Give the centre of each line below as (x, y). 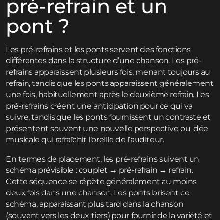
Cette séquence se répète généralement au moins (101, 182)
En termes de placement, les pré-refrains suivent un (103, 159)
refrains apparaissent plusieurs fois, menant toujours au (108, 72)
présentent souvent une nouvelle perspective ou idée (107, 129)
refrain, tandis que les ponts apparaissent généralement (110, 83)
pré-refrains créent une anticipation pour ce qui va (99, 106)
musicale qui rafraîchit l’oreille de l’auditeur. (85, 140)
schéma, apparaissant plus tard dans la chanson (95, 204)
